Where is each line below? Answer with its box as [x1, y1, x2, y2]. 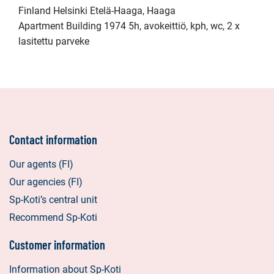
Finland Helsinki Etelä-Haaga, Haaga [18, 5, 176, 17]
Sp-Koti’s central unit [9, 194, 97, 206]
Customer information [9, 237, 105, 252]
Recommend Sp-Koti [9, 212, 97, 223]
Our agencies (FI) [9, 176, 83, 188]
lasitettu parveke [18, 35, 89, 47]
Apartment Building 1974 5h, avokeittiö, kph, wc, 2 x [18, 20, 240, 32]
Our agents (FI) [9, 158, 73, 170]
